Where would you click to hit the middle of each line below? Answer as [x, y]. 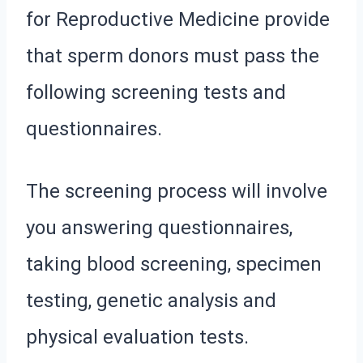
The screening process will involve [177, 191]
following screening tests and [156, 92]
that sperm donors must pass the [173, 56]
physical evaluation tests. [137, 337]
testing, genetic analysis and [151, 300]
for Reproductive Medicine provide [178, 19]
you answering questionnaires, [159, 227]
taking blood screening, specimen [174, 264]
